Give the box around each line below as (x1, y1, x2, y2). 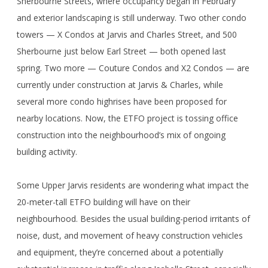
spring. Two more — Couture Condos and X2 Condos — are (17, 62, 249, 74)
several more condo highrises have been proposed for (17, 96, 227, 108)
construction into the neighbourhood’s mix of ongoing (17, 129, 226, 141)
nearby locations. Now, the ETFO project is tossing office (17, 112, 238, 124)
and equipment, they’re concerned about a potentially (17, 246, 223, 258)
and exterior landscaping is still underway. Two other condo (17, 12, 246, 24)
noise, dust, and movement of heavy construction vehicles (17, 230, 243, 242)
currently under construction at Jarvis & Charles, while (17, 79, 223, 91)
